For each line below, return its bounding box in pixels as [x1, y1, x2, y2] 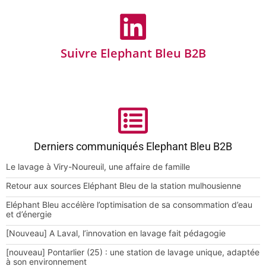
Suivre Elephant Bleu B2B [60, 45, 206, 61]
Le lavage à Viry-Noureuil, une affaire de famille [6, 161, 190, 172]
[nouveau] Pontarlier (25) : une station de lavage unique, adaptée [6, 246, 259, 257]
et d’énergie [6, 208, 52, 219]
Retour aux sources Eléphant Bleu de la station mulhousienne [6, 180, 241, 191]
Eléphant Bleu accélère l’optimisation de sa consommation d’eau [6, 199, 252, 210]
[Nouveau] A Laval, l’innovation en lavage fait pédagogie [6, 227, 226, 238]
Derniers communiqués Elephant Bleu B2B [34, 140, 232, 153]
